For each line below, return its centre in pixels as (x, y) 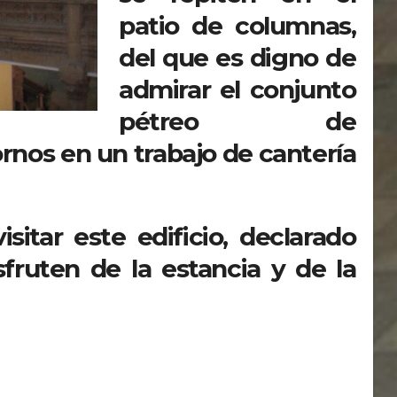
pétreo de (237, 121)
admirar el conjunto (237, 89)
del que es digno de (237, 57)
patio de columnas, (237, 25)
